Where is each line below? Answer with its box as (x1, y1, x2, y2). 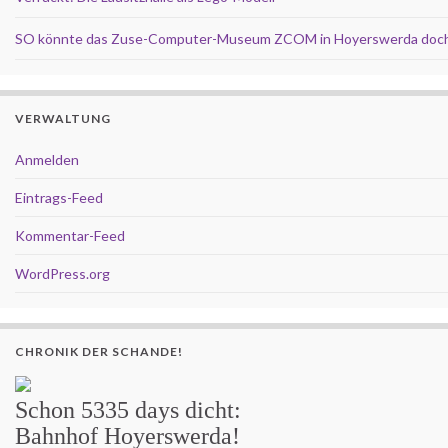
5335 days (81, 397, 179, 423)
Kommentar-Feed (15, 227, 125, 244)
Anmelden (15, 151, 79, 168)
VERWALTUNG (15, 111, 111, 126)
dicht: (179, 397, 241, 423)
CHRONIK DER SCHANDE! (15, 344, 183, 359)
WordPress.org (15, 265, 110, 282)
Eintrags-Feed (15, 189, 103, 206)
